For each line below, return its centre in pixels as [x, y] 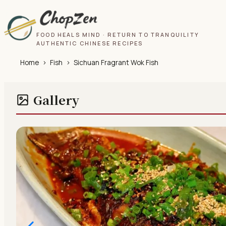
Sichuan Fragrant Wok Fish [116, 63]
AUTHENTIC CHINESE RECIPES [90, 43]
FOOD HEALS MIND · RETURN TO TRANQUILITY [118, 34]
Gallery [56, 100]
